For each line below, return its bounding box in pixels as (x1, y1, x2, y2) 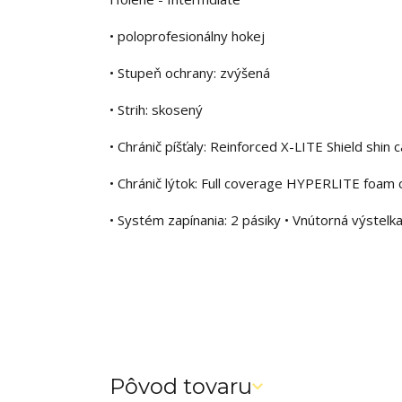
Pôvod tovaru (109, 373, 252, 400)
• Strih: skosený (109, 100, 203, 119)
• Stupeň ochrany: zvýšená (109, 64, 270, 83)
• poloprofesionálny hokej (109, 27, 265, 46)
